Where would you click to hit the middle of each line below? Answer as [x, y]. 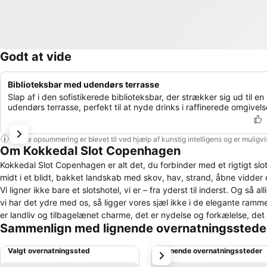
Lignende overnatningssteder [211, 251]
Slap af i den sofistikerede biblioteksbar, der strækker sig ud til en [136, 97]
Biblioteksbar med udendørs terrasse [83, 84]
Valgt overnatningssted [49, 251]
